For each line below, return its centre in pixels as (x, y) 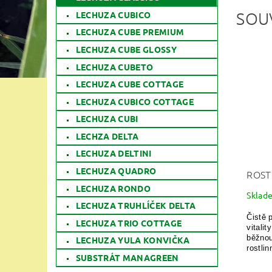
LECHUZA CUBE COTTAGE (130, 84)
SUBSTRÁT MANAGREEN (127, 258)
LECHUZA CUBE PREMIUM (130, 32)
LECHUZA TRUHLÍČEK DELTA (136, 206)
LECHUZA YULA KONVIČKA (133, 240)
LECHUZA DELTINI (114, 153)
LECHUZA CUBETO (114, 66)
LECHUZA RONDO (113, 188)
